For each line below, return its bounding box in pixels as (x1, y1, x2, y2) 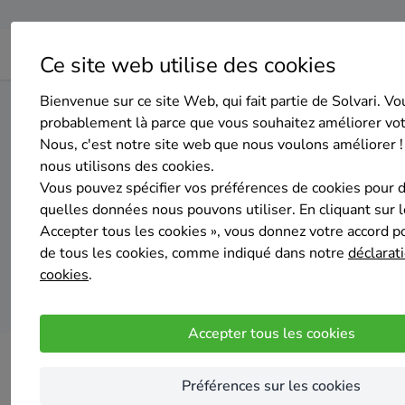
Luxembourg (299, 97, 371, 114)
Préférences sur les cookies (182, 376, 361, 396)
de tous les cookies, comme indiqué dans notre (40, 243, 348, 263)
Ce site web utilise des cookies (40, 51, 336, 80)
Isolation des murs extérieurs (123, 97, 287, 114)
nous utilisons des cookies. (40, 156, 214, 176)
